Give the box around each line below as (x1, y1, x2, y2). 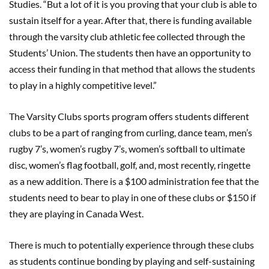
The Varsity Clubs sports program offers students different (9, 110, 249, 122)
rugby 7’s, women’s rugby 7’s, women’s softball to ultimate (9, 142, 245, 154)
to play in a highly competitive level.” (9, 79, 162, 91)
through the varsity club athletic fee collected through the (9, 30, 245, 42)
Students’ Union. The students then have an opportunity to (9, 46, 251, 58)
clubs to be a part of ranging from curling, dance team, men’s (9, 126, 252, 138)
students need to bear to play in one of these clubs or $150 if (9, 191, 256, 203)
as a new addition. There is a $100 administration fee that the (9, 175, 259, 187)
